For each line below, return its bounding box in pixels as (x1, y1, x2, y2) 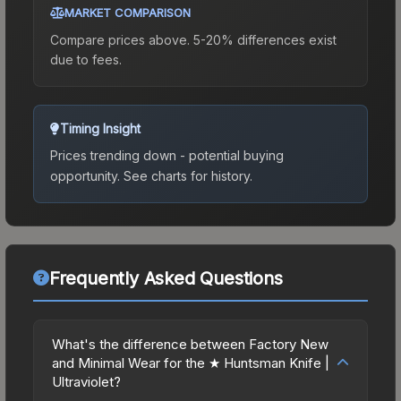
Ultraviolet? (52, 372, 121, 390)
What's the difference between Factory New (52, 335, 328, 353)
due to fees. (50, 51, 122, 67)
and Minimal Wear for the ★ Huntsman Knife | (52, 354, 329, 371)
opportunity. (50, 167, 120, 183)
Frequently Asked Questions (48, 267, 283, 289)
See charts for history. (120, 167, 252, 183)
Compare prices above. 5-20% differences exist (50, 31, 337, 47)
